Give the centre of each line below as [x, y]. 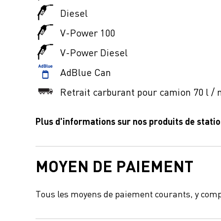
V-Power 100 [88, 32]
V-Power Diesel [94, 52]
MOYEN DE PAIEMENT [114, 165]
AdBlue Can [86, 72]
